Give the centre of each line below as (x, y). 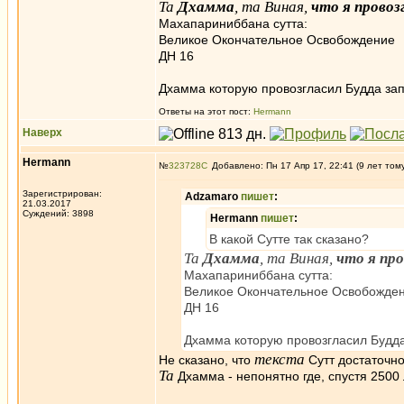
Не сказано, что (207, 360)
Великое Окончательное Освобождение (277, 40)
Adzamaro (213, 197)
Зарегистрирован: (62, 193)
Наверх (42, 133)
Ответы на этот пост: (206, 111)
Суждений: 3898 (58, 213)
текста (280, 359)
